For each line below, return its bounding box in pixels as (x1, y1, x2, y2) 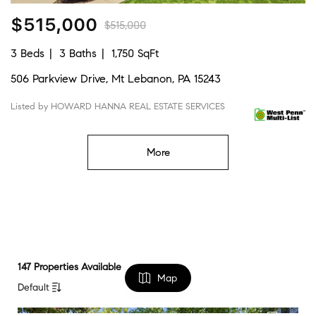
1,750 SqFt (111, 46, 159, 60)
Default (18, 281, 52, 293)
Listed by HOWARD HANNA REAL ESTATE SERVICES (11, 100, 225, 112)
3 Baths (59, 46, 97, 60)
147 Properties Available (18, 260, 121, 273)
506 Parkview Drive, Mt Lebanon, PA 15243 (11, 71, 221, 85)
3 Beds (11, 46, 44, 60)
